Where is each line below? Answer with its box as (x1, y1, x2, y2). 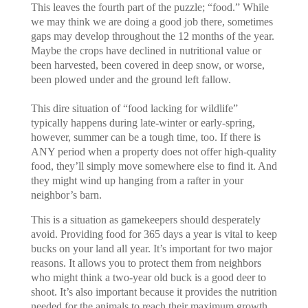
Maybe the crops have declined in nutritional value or (30, 44, 261, 56)
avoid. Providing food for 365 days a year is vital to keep (30, 228, 277, 240)
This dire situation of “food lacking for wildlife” (30, 102, 238, 114)
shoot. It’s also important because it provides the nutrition (30, 285, 277, 298)
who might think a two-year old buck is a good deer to (30, 271, 266, 283)
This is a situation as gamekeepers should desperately (30, 213, 261, 225)
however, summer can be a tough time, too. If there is (30, 131, 261, 143)
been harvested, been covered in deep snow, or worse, (30, 58, 265, 71)
